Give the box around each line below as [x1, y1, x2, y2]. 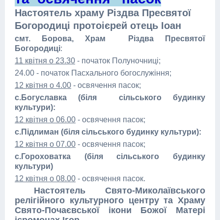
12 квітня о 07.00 [15, 140, 76, 148]
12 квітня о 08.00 [15, 174, 76, 183]
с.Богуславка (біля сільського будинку [15, 93, 205, 102]
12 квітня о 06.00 [15, 115, 76, 124]
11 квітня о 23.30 [15, 56, 75, 65]
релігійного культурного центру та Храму [15, 195, 205, 205]
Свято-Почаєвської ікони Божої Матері [15, 205, 205, 215]
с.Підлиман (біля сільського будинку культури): [15, 128, 201, 136]
